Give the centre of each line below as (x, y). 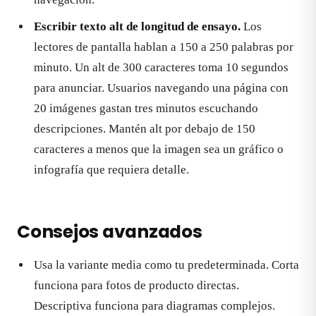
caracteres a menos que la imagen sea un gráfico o (159, 149)
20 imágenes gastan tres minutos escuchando (146, 108)
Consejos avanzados (110, 232)
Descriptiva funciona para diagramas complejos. (154, 306)
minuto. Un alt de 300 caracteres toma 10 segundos (161, 67)
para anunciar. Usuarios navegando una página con (161, 87)
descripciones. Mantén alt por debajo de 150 (145, 128)
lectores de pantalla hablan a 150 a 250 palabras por (164, 47)
